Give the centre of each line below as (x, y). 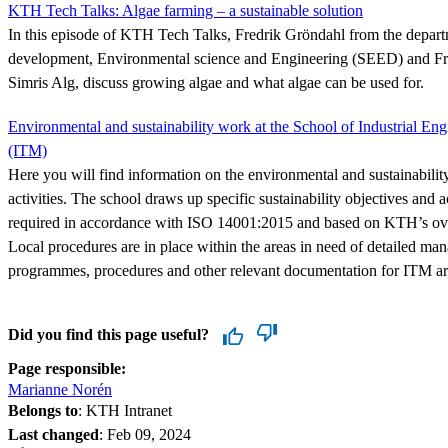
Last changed (53, 434)
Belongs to (43, 410)
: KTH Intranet (125, 410)
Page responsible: (67, 368)
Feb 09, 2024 (149, 434)
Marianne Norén (60, 389)
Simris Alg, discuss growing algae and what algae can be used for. (216, 82)
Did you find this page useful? (108, 334)
